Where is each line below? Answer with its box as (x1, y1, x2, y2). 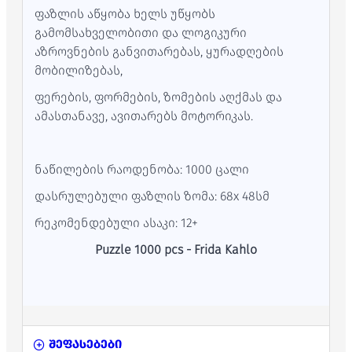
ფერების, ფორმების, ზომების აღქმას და (35, 90, 282, 104)
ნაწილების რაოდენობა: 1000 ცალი (35, 162, 249, 177)
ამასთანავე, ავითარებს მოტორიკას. (35, 108, 253, 123)
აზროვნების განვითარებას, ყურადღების (35, 44, 284, 59)
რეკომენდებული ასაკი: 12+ (35, 215, 198, 230)
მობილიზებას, (35, 63, 123, 78)
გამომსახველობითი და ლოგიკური (35, 25, 247, 40)
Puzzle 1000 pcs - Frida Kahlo (95, 242, 257, 257)
